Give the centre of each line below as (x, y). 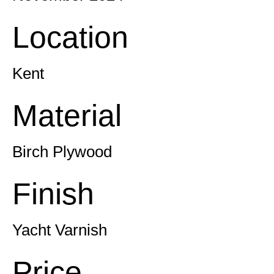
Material (67, 116)
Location (70, 37)
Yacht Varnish (60, 230)
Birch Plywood (62, 152)
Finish (53, 194)
